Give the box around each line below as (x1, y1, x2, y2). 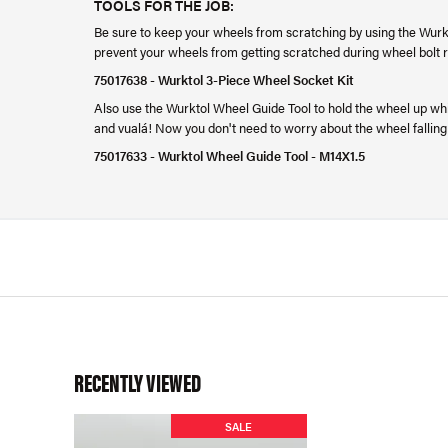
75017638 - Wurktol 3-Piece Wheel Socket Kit (94, 70, 354, 89)
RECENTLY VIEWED (74, 364, 201, 399)
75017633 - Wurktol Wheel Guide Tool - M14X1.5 (94, 146, 365, 165)
